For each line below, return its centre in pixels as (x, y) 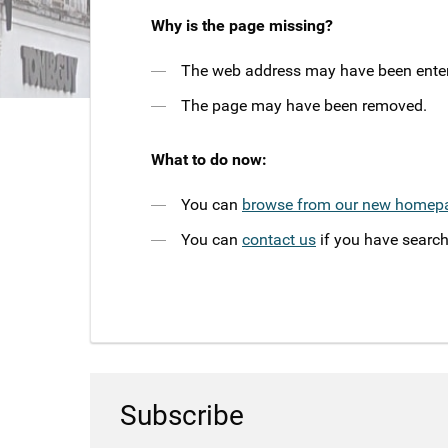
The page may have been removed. (304, 105)
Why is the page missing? (242, 25)
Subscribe (182, 416)
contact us (279, 239)
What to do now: (209, 159)
